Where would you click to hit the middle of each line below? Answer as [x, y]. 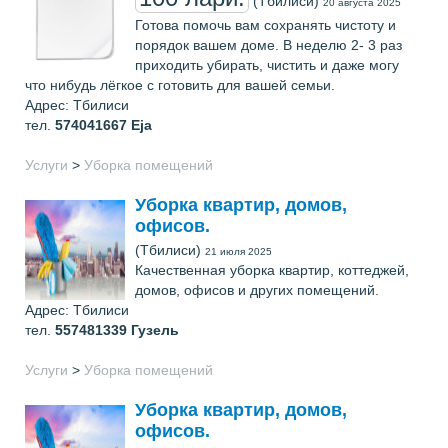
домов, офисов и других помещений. [257, 290]
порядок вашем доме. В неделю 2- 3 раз [268, 45]
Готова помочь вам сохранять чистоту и [265, 25]
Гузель [155, 330]
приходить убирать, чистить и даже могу [267, 65]
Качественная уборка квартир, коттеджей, [272, 270]
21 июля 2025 [238, 251]
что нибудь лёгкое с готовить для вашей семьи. [180, 85]
